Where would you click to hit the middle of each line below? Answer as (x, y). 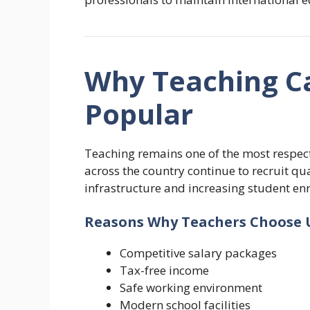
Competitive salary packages (198, 253)
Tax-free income (164, 271)
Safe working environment (191, 288)
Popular (139, 113)
